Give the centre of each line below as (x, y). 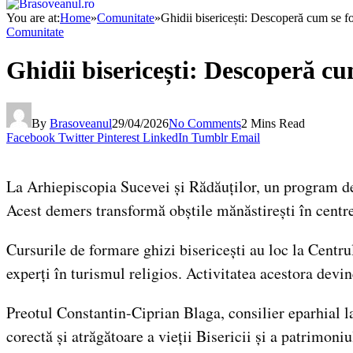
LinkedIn (165, 137)
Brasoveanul (81, 123)
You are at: (33, 17)
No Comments (205, 123)
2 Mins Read (273, 123)
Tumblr (210, 137)
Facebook (31, 137)
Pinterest (118, 137)
